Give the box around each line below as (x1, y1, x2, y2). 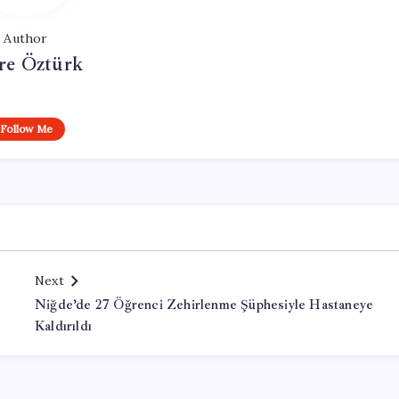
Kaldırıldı (35, 318, 92, 335)
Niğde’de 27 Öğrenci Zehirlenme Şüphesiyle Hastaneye (35, 297, 374, 313)
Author (4, 30, 48, 46)
